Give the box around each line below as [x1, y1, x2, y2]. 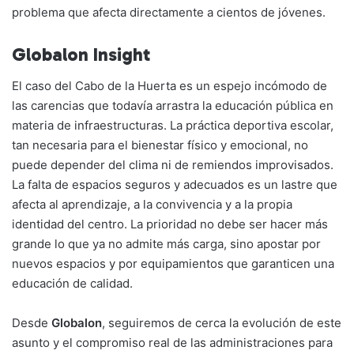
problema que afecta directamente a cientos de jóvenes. [12, 4, 326, 20]
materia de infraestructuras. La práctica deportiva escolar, [12, 118, 333, 134]
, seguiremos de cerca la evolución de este [102, 315, 341, 331]
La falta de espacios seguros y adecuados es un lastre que [12, 177, 337, 193]
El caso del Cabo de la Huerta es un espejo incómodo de [12, 78, 327, 94]
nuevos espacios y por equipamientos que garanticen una [12, 256, 334, 272]
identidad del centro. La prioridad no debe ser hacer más [12, 217, 328, 232]
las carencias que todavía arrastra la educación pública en [12, 98, 333, 114]
